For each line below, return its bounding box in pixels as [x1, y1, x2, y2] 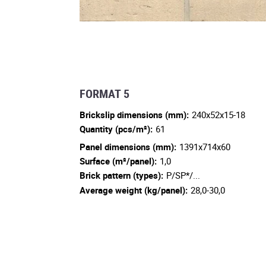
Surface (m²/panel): [80, 154, 157, 167]
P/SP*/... [166, 169, 201, 182]
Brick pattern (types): [80, 169, 163, 182]
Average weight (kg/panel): [80, 183, 188, 196]
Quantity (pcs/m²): [80, 122, 153, 135]
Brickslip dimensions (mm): [80, 108, 189, 121]
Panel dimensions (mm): [80, 140, 176, 153]
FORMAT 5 [80, 85, 129, 102]
